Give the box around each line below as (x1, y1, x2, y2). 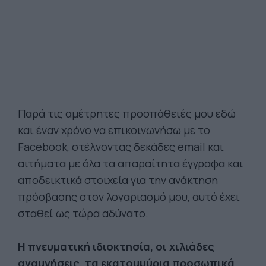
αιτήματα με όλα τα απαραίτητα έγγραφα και (18, 156, 243, 170)
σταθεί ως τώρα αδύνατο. (18, 206, 148, 220)
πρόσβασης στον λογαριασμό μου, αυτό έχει (18, 189, 240, 204)
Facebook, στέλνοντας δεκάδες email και (18, 140, 224, 154)
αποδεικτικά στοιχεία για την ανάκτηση (18, 173, 218, 187)
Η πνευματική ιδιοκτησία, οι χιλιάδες (18, 239, 214, 254)
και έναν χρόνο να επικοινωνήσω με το (18, 123, 210, 137)
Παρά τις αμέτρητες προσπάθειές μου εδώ (18, 106, 236, 121)
